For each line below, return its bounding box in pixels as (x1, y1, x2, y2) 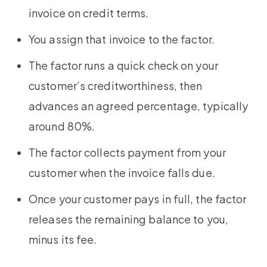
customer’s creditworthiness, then (29, 79, 203, 93)
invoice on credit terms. (29, 6, 149, 20)
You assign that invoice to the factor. (29, 32, 215, 46)
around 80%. (29, 119, 95, 133)
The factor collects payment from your (29, 145, 226, 160)
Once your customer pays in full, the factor (29, 192, 247, 206)
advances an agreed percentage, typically (29, 99, 249, 113)
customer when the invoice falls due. (29, 166, 215, 180)
